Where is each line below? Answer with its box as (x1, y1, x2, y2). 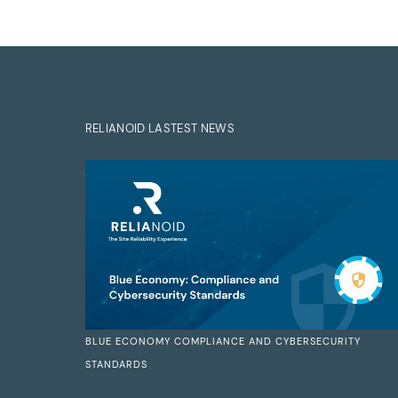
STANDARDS (84, 357, 147, 370)
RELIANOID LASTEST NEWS (84, 121, 235, 137)
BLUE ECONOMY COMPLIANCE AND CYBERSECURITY (84, 334, 361, 347)
